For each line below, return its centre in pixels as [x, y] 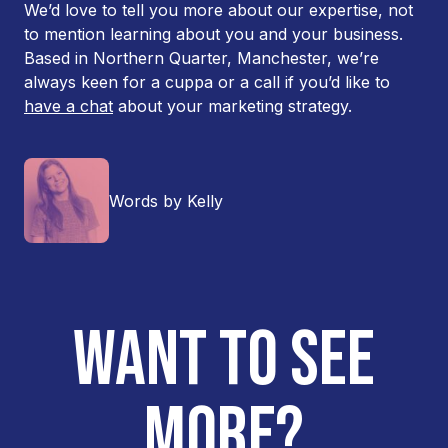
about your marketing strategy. [232, 106]
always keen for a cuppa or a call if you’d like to [207, 82]
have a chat [68, 106]
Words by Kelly [166, 200]
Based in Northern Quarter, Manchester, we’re [201, 58]
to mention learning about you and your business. [213, 34]
